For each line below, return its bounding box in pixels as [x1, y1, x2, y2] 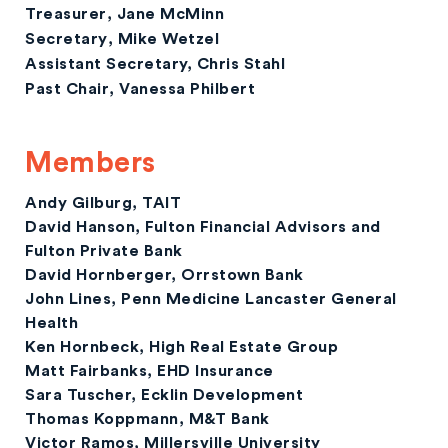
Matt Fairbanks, [25, 363, 153, 379]
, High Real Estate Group [139, 339, 338, 355]
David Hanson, [25, 219, 145, 235]
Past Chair [25, 81, 109, 97]
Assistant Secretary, [25, 56, 192, 72]
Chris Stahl [192, 56, 285, 72]
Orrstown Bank [181, 267, 308, 283]
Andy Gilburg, [25, 195, 138, 211]
